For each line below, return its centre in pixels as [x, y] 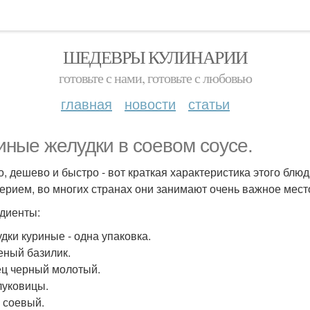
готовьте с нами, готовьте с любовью [155, 78]
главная [86, 103]
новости [150, 103]
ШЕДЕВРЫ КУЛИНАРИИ [155, 57]
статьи [209, 103]
